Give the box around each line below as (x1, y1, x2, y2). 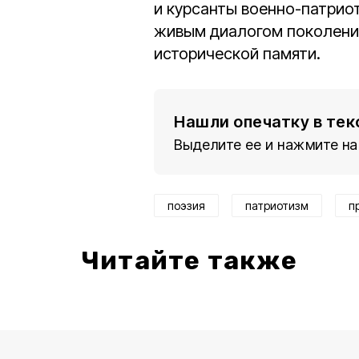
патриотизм (245, 199, 309, 213)
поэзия (167, 199, 205, 213)
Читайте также (82, 245, 298, 276)
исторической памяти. (154, 44, 321, 64)
